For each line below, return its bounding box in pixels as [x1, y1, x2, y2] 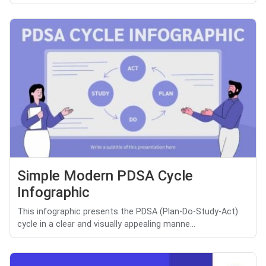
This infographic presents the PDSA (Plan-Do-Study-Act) [17, 206, 238, 217]
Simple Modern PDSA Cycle [17, 167, 193, 184]
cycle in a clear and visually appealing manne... [17, 218, 195, 229]
